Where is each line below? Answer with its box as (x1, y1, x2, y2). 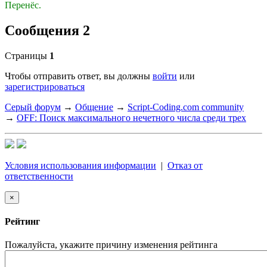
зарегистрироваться (5, 81, 85, 92)
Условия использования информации (5, 160, 156, 170)
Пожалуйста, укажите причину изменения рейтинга (5, 240, 218, 250)
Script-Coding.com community (128, 101, 244, 112)
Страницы (5, 50, 47, 61)
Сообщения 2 (5, 22, 90, 38)
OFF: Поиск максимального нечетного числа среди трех (17, 112, 246, 123)
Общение (75, 101, 113, 112)
